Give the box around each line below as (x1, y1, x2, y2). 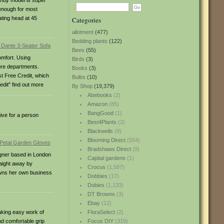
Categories (72, 15, 101, 24)
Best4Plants (87, 119, 116, 125)
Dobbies (87, 173, 107, 179)
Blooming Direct (87, 137, 125, 143)
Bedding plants (72, 38, 107, 44)
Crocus (87, 164, 105, 170)
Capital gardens (87, 155, 125, 161)
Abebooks (87, 92, 112, 98)
